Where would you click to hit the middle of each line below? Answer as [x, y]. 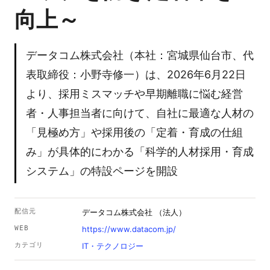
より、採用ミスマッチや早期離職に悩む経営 [134, 94]
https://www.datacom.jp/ [129, 229]
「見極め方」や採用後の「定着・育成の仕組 [134, 132]
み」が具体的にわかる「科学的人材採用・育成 [140, 152]
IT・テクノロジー [113, 246]
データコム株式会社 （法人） [134, 212]
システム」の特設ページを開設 [102, 171]
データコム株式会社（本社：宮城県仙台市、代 [140, 55]
